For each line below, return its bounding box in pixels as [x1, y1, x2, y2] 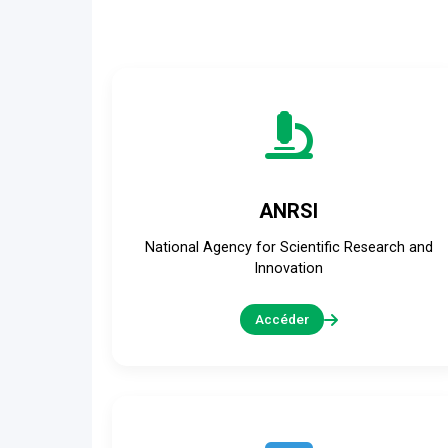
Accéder [254, 311, 309, 327]
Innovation [254, 260, 324, 277]
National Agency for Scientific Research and [144, 239, 433, 256]
